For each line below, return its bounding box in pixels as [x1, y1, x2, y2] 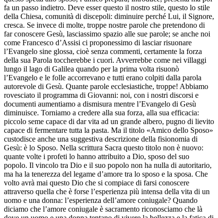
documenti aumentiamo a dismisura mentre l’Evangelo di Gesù [4, 100, 196, 109]
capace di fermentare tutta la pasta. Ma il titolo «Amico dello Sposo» [4, 126, 213, 135]
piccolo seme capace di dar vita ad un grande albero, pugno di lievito [4, 117, 214, 126]
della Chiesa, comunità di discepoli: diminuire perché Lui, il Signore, [4, 12, 214, 21]
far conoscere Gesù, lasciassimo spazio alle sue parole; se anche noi [4, 30, 210, 38]
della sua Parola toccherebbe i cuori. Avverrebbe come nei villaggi [4, 56, 206, 65]
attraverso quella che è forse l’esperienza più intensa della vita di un [4, 187, 210, 196]
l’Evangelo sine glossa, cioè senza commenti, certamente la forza [4, 47, 202, 56]
